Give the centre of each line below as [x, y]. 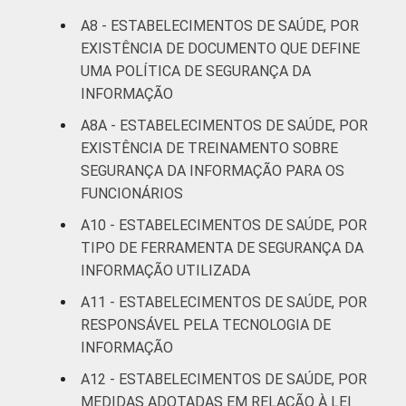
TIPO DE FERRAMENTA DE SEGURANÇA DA [222, 247]
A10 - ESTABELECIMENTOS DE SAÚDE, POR [224, 225]
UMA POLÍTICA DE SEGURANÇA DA [196, 71]
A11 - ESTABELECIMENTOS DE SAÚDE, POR [224, 302]
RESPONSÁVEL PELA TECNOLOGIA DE [206, 324]
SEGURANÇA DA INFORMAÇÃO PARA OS [213, 170]
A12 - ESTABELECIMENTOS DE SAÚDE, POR [224, 379]
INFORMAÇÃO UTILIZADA [165, 270]
